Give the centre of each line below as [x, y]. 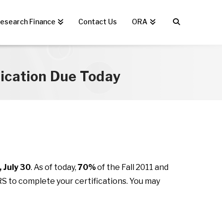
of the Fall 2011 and [132, 167]
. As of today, [54, 167]
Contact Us [98, 22]
